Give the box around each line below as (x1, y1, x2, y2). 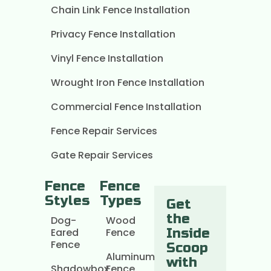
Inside (166, 225, 211, 241)
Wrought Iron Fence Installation (51, 75, 204, 90)
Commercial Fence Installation (51, 99, 201, 114)
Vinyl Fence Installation (51, 51, 163, 65)
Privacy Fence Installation (51, 27, 175, 41)
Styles (45, 192, 90, 209)
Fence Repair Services (51, 123, 157, 138)
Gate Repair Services (51, 148, 153, 162)
